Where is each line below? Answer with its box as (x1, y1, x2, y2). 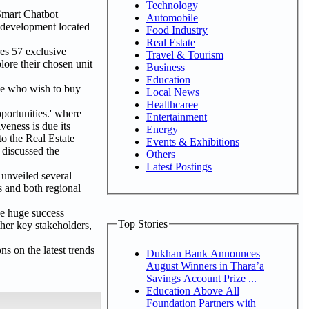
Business (146, 61, 185, 73)
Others (146, 148, 175, 160)
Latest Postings (146, 160, 212, 172)
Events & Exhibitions (146, 135, 239, 148)
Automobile (146, 11, 198, 23)
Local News (146, 86, 199, 98)
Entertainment (146, 110, 207, 123)
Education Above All (146, 284, 239, 297)
